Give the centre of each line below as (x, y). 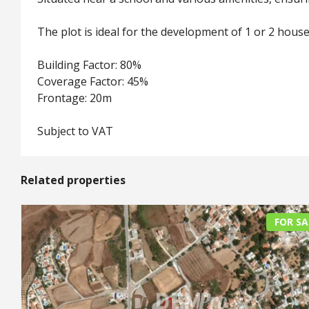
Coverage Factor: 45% (93, 81)
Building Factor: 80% (89, 64)
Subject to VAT (75, 131)
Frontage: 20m (74, 98)
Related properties (73, 180)
